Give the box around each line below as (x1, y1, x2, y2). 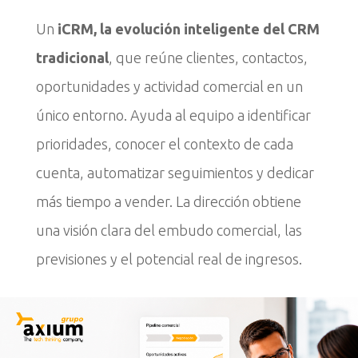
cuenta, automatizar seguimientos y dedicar (35, 164, 314, 181)
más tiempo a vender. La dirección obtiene (35, 193, 301, 209)
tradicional (35, 49, 109, 66)
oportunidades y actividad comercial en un (35, 78, 303, 94)
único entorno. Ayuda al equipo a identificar (35, 106, 311, 123)
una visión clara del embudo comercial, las (35, 221, 302, 238)
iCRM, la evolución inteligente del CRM (57, 20, 320, 37)
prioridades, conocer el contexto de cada (35, 135, 293, 152)
